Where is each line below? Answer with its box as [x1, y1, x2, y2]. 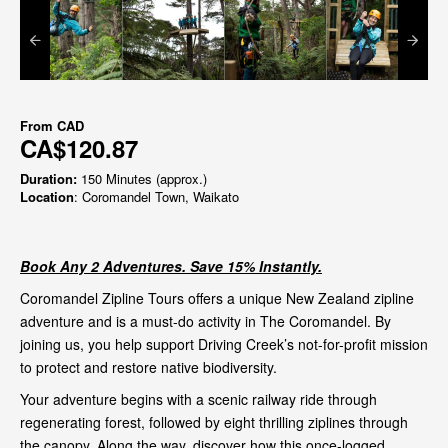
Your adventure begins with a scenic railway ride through [20, 388, 377, 409]
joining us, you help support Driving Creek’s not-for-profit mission [20, 333, 428, 354]
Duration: [20, 168, 77, 188]
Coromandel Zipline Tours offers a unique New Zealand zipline [20, 287, 414, 308]
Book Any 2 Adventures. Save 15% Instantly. [20, 255, 322, 276]
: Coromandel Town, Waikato [74, 186, 239, 206]
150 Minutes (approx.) [77, 168, 207, 188]
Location [20, 186, 74, 206]
